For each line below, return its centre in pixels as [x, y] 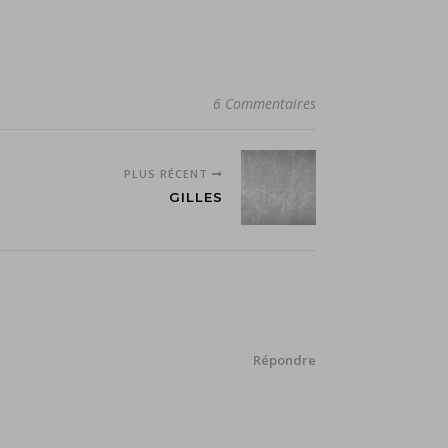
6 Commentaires [264, 103]
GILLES [196, 197]
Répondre [284, 360]
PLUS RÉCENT [168, 173]
